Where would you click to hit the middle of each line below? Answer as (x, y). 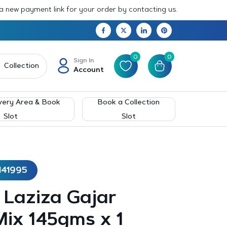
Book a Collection (129, 103)
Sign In (84, 61)
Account (88, 70)
